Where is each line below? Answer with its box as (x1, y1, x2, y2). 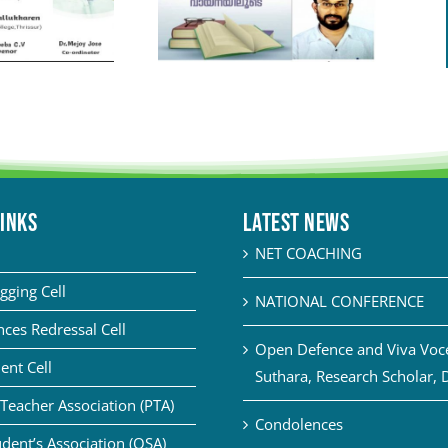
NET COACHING (254, 243, 362, 264)
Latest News (242, 208, 350, 240)
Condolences (254, 414, 343, 435)
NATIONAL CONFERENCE (254, 291, 424, 312)
